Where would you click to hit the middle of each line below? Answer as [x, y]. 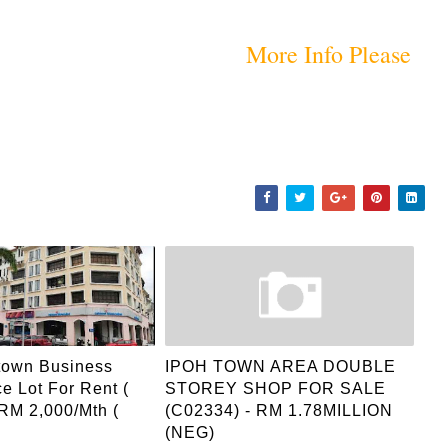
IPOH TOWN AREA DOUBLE [281, 366]
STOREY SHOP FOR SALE [276, 388]
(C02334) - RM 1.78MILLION [279, 410]
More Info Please [328, 53]
